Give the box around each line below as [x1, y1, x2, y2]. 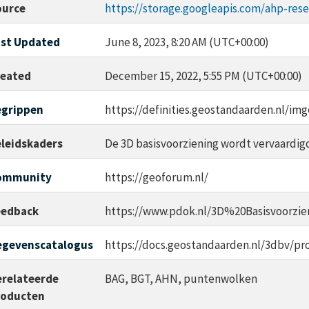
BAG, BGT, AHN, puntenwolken [104, 271, 257, 287]
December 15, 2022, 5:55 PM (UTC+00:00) [104, 68, 302, 84]
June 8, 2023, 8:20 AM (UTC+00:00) [104, 34, 269, 50]
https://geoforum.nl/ [104, 170, 208, 186]
